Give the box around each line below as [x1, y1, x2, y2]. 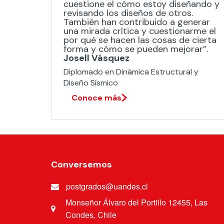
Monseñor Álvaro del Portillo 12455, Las [65, 196, 207, 208]
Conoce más [71, 92, 121, 103]
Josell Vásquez [63, 52, 129, 64]
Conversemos [51, 158, 112, 170]
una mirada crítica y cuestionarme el [63, 25, 216, 37]
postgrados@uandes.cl [66, 180, 148, 192]
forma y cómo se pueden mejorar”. [63, 43, 208, 55]
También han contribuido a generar [63, 16, 210, 28]
